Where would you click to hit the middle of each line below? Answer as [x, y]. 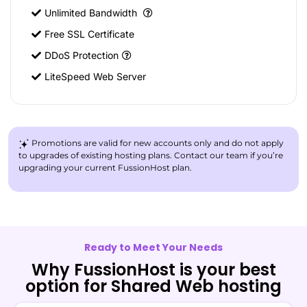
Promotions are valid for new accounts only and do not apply [157, 143]
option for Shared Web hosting [153, 286]
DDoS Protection [82, 55]
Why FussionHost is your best [153, 270]
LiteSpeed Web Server [95, 76]
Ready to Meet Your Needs [153, 247]
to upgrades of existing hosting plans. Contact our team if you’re [151, 155]
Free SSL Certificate [89, 34]
